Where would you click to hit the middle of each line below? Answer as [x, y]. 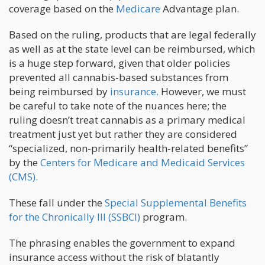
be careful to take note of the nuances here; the [118, 105]
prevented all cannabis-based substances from [119, 77]
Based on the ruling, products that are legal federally [132, 34]
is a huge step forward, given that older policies [119, 63]
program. [165, 216]
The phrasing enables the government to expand [122, 243]
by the [25, 162]
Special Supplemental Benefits [176, 202]
